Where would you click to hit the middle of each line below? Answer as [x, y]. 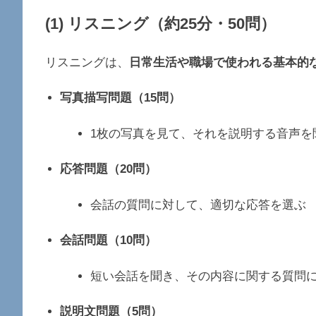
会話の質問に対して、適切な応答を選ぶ [198, 205]
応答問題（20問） [109, 169]
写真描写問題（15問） [121, 98]
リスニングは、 [87, 62]
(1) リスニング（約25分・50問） [160, 24]
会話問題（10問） [109, 241]
